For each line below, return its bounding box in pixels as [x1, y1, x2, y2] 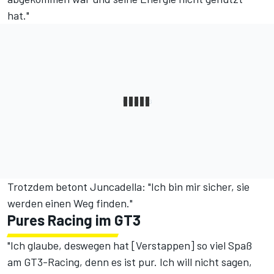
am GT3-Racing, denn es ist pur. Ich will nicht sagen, [7, 255, 252, 269]
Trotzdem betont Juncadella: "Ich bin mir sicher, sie [7, 180, 250, 194]
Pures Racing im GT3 [7, 211, 141, 229]
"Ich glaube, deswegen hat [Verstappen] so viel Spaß [7, 239, 252, 253]
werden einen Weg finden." [7, 196, 133, 210]
